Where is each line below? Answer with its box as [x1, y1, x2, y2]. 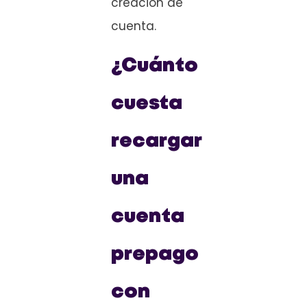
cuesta [111, 95, 182, 113]
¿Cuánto [111, 58, 198, 75]
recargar [111, 133, 201, 151]
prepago [111, 246, 199, 264]
